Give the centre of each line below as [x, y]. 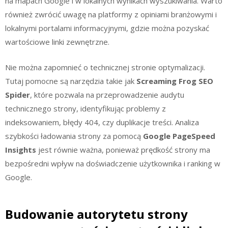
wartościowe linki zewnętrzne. [57, 42]
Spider [18, 94]
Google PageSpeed [179, 136]
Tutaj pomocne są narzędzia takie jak [71, 81]
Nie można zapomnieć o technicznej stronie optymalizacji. [105, 67]
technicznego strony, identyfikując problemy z [85, 108]
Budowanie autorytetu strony [96, 214]
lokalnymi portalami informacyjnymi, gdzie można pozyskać [107, 28]
